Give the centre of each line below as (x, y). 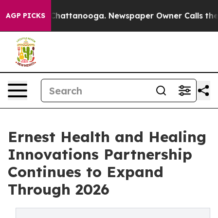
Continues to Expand (86, 172)
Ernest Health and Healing (107, 137)
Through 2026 (59, 189)
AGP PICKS (26, 16)
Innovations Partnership (100, 154)
